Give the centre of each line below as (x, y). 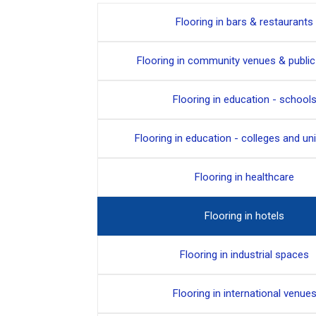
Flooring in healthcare (244, 177)
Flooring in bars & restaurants (244, 22)
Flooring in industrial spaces (244, 254)
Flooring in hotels (244, 215)
